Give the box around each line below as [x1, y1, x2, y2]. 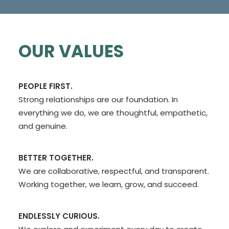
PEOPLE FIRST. [18, 81, 73, 91]
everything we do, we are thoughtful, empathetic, [18, 107, 208, 118]
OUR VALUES [18, 39, 124, 63]
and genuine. [18, 121, 67, 131]
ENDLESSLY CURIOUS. [18, 211, 100, 221]
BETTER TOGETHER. [18, 152, 94, 163]
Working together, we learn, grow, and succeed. [18, 179, 199, 190]
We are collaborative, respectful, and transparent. [18, 166, 209, 176]
